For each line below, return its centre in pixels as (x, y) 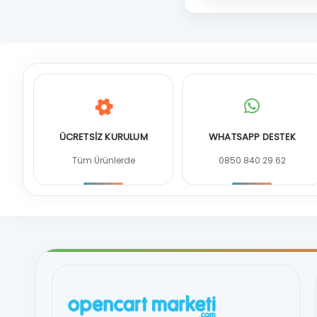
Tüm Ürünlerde (103, 160)
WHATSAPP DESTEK (252, 137)
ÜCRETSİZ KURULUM (103, 137)
